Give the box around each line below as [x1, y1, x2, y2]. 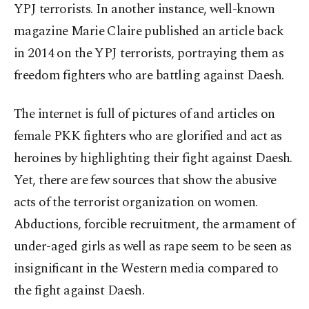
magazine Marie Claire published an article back [14, 21, 284, 41]
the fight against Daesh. [14, 280, 145, 301]
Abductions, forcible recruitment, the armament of [14, 214, 295, 235]
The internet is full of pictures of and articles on [14, 103, 275, 124]
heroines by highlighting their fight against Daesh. [14, 148, 292, 168]
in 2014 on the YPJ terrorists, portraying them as [14, 43, 284, 63]
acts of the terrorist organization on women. [14, 192, 258, 212]
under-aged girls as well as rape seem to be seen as [14, 236, 292, 257]
